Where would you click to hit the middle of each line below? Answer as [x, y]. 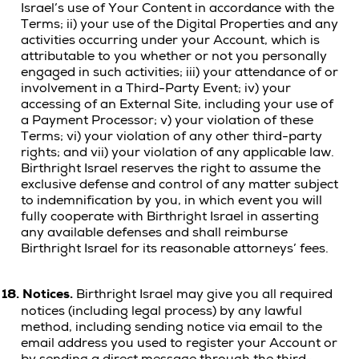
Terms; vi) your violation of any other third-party [171, 136]
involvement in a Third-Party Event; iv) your [156, 88]
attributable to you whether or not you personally [174, 56]
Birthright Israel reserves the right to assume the [171, 168]
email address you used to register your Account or [179, 343]
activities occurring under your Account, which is [170, 40]
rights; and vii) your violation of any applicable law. [177, 152]
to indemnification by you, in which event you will [171, 200]
